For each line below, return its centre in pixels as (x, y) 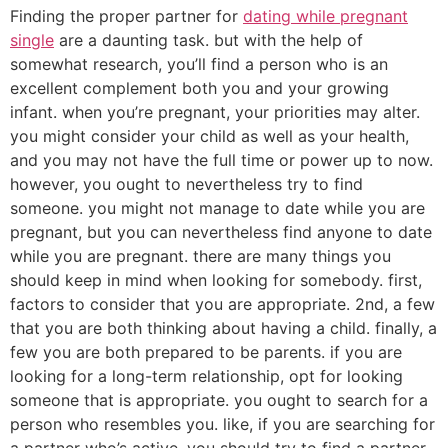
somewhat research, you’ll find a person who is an (199, 63)
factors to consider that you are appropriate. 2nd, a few (222, 303)
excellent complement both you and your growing (199, 87)
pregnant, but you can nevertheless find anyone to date (221, 231)
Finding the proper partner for (126, 15)
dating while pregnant (325, 15)
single (32, 39)
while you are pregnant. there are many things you (200, 255)
